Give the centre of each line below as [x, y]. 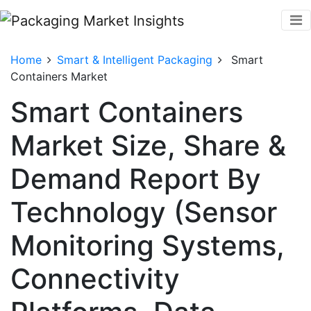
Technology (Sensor [144, 212]
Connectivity [95, 278]
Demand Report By [136, 178]
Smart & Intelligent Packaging [135, 59]
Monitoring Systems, [148, 245]
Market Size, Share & [148, 145]
